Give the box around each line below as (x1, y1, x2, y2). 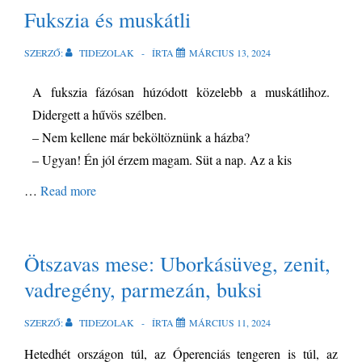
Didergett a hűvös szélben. (32, 106, 166, 123)
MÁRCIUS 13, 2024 (189, 46, 271, 59)
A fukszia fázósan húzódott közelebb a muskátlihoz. (32, 83, 330, 100)
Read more (40, 182, 96, 199)
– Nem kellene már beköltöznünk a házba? (32, 128, 250, 145)
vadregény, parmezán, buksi (24, 276, 262, 303)
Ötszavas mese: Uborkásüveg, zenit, (24, 250, 330, 277)
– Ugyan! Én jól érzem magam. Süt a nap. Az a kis (32, 151, 292, 168)
